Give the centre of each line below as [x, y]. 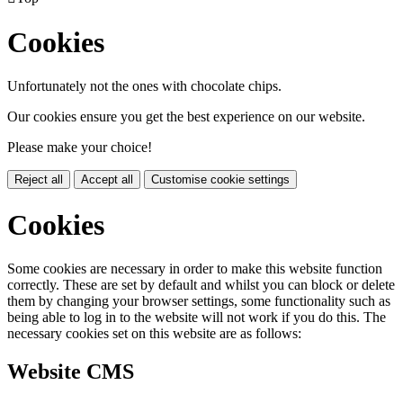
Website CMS [71, 372]
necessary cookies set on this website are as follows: [154, 334]
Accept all [107, 180]
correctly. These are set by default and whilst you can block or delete [201, 285]
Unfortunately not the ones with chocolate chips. [144, 86]
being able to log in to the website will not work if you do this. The [197, 318]
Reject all [39, 180]
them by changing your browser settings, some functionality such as [199, 301]
